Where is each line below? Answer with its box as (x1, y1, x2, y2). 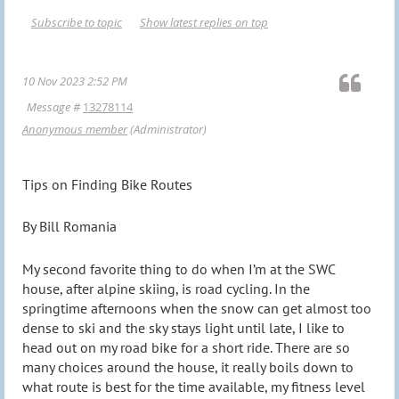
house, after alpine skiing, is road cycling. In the (22, 279, 310, 297)
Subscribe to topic (31, 13, 122, 30)
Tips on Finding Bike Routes (22, 175, 192, 193)
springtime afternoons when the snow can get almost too (22, 298, 371, 317)
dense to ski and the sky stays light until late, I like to (22, 318, 345, 337)
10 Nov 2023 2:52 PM (22, 72, 127, 89)
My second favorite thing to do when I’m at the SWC (22, 259, 335, 278)
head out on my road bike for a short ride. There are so (22, 338, 350, 356)
